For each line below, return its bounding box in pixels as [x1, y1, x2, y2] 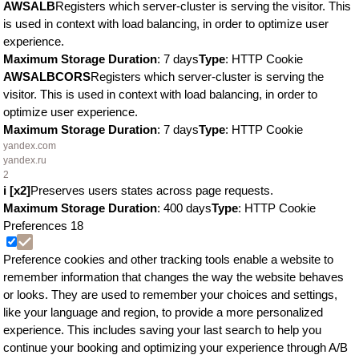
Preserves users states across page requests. [30, 184, 273, 197]
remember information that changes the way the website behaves [3, 270, 344, 284]
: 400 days [157, 201, 212, 215]
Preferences [3, 219, 71, 232]
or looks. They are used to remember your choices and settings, [3, 288, 337, 301]
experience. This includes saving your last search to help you [3, 323, 321, 337]
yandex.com [3, 140, 56, 151]
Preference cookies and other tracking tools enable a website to [3, 252, 333, 266]
